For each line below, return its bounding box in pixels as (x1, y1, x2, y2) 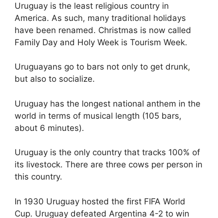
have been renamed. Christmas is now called (15, 25, 191, 35)
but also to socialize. (15, 74, 95, 84)
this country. (15, 172, 62, 182)
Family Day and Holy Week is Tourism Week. (15, 37, 187, 47)
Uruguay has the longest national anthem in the (15, 98, 200, 109)
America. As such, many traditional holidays (15, 13, 186, 23)
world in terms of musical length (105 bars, (15, 110, 182, 121)
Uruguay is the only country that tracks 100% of (15, 147, 200, 157)
